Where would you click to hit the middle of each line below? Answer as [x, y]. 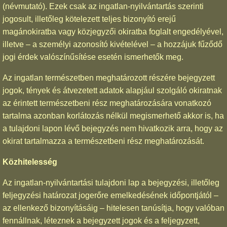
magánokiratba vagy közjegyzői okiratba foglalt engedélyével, [113, 31]
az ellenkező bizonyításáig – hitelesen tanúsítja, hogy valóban [113, 208]
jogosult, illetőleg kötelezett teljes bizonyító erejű [89, 19]
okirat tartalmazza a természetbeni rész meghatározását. [103, 141]
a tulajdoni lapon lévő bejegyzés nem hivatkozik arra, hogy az [113, 128]
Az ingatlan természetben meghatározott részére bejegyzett [109, 78]
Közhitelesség [30, 162]
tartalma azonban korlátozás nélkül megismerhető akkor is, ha [113, 116]
